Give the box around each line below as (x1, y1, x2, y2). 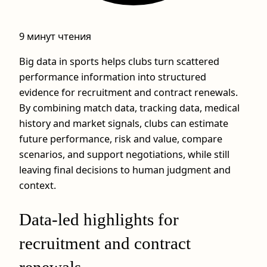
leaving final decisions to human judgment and (19, 163, 231, 177)
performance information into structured (19, 70, 206, 84)
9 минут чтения (19, 30, 91, 43)
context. (19, 179, 56, 193)
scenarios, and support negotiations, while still (19, 148, 229, 162)
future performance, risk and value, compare (19, 132, 222, 146)
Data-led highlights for (19, 210, 179, 229)
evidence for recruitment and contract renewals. (19, 86, 238, 100)
